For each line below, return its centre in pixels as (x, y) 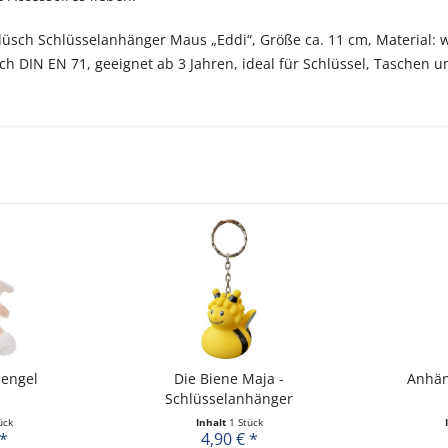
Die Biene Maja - (229, 378)
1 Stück (245, 422)
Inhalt (212, 422)
